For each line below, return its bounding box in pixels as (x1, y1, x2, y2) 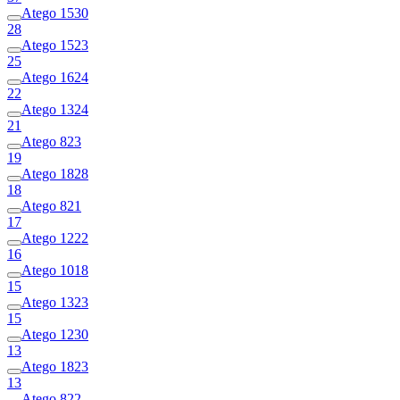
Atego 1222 (21, 229, 88, 246)
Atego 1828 (21, 165, 88, 181)
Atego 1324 (21, 101, 88, 117)
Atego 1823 (21, 358, 88, 374)
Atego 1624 (21, 69, 88, 85)
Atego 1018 (21, 262, 88, 278)
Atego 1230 (21, 326, 88, 342)
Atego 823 (21, 133, 81, 149)
